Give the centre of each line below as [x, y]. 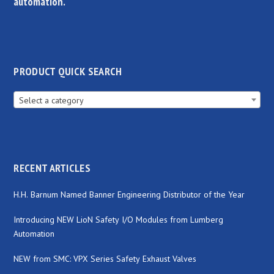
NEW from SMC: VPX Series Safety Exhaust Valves [105, 258]
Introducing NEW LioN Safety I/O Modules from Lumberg [119, 219]
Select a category [52, 100]
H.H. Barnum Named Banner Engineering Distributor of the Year [129, 194]
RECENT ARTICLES [52, 168]
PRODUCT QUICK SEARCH [68, 71]
